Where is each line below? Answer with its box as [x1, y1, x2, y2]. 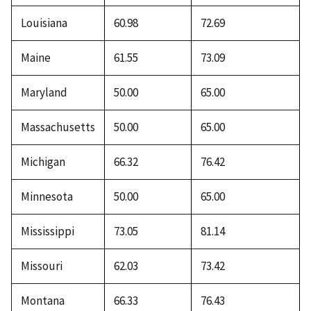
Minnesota [20, 188, 73, 204]
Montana [20, 292, 65, 308]
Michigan [20, 153, 65, 169]
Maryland [20, 84, 67, 100]
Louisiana [20, 15, 67, 31]
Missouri [20, 258, 62, 274]
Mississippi [20, 223, 74, 239]
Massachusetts [20, 119, 95, 135]
